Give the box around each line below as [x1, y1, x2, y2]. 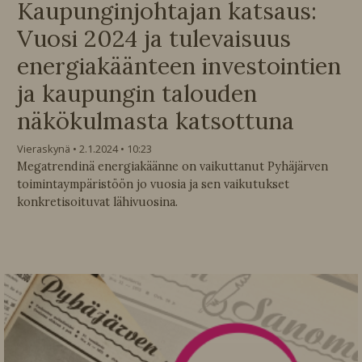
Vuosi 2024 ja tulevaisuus [17, 23, 291, 53]
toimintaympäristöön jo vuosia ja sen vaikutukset [17, 176, 289, 192]
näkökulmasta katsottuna [17, 105, 294, 136]
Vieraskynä [17, 141, 70, 156]
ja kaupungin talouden [17, 78, 257, 108]
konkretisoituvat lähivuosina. [17, 194, 178, 209]
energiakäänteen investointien [17, 50, 341, 81]
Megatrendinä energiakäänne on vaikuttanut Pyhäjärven [17, 158, 328, 174]
